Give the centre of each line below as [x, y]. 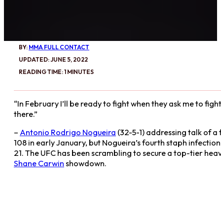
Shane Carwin [39, 164]
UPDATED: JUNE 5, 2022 [53, 59]
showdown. [85, 164]
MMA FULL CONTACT [59, 47]
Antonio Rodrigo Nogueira [68, 132]
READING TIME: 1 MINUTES [56, 72]
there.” [26, 114]
